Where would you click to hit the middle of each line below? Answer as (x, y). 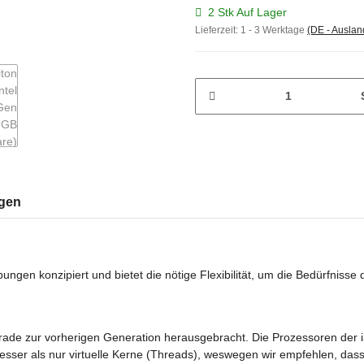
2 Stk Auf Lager (247, 12)
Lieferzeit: (218, 30)
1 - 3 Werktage (274, 30)
